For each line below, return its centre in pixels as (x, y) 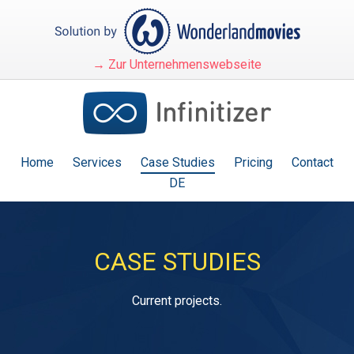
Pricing (253, 162)
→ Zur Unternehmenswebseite (177, 64)
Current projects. (177, 301)
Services (97, 162)
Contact (313, 162)
